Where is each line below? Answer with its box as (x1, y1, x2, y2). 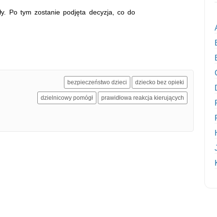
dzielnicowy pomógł (41, 94, 93, 101)
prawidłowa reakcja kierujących (101, 94, 184, 101)
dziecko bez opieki (135, 78, 184, 86)
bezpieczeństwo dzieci (67, 78, 127, 86)
